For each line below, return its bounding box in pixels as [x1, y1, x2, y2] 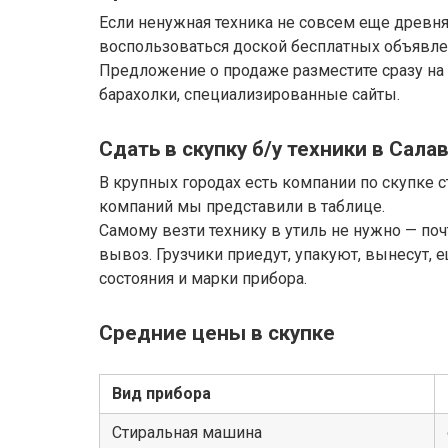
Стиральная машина [112, 423, 262, 443]
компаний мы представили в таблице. [99, 196, 385, 216]
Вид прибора [112, 384, 211, 404]
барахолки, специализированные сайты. [99, 85, 400, 104]
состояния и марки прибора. [99, 268, 307, 288]
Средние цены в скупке [99, 320, 335, 345]
